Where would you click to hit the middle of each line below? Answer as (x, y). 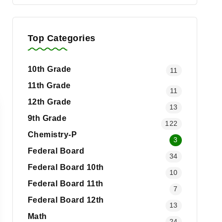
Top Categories (61, 38)
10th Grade (49, 69)
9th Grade (47, 118)
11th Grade (49, 85)
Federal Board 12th (66, 200)
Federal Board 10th (66, 167)
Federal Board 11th (65, 184)
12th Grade (49, 102)
